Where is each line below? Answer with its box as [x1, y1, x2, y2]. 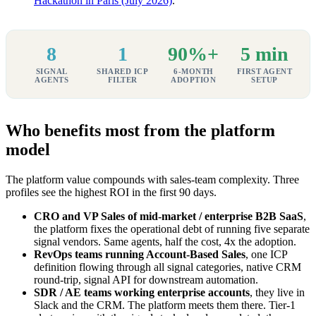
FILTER [107, 75, 138, 84]
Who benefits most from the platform [6, 121, 275, 140]
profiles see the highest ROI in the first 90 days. [6, 186, 217, 198]
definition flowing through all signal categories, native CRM [34, 260, 301, 273]
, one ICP [245, 248, 287, 260]
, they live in [250, 286, 305, 298]
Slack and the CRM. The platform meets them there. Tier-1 [34, 298, 296, 311]
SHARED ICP [97, 66, 149, 75]
